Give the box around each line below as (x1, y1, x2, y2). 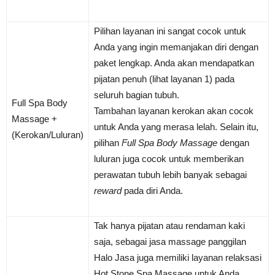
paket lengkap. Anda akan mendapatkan (94, 58, 254, 69)
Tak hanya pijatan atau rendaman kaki (94, 220, 245, 231)
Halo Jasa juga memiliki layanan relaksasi (94, 252, 261, 263)
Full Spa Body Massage (122, 137, 217, 149)
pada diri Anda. (122, 185, 183, 196)
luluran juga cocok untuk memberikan (94, 153, 244, 165)
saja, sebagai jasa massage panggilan (94, 236, 246, 247)
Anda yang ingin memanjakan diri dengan (94, 42, 258, 53)
